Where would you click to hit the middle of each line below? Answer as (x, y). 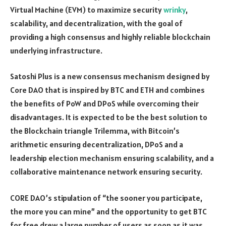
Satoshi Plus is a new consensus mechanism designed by (110, 76)
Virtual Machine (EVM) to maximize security (87, 9)
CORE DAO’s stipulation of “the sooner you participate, (106, 197)
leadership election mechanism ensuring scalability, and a (112, 158)
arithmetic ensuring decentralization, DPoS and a (97, 145)
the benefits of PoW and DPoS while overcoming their (104, 104)
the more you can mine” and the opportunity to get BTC (108, 211)
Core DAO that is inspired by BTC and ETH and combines (107, 90)
